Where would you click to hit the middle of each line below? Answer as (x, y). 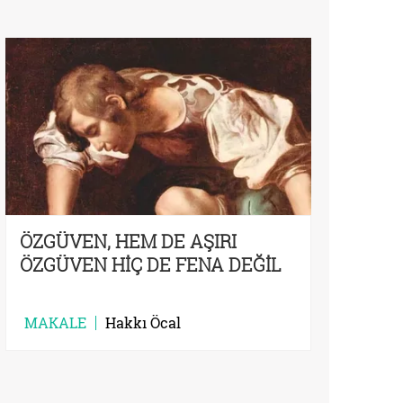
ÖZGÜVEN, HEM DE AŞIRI (128, 242)
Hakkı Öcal (143, 323)
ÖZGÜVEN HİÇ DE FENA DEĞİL (151, 265)
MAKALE (55, 323)
